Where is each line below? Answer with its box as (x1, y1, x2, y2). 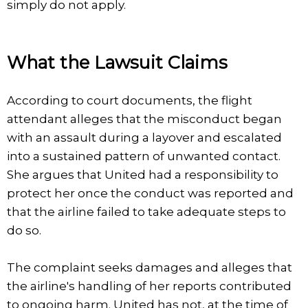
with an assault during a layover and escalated (7, 130, 282, 144)
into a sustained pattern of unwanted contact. (7, 148, 280, 163)
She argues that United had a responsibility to (7, 167, 278, 181)
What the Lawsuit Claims (7, 51, 228, 73)
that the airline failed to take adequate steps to (7, 204, 286, 219)
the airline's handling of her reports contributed (7, 278, 291, 293)
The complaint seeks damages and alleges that (7, 260, 292, 274)
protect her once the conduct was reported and (7, 186, 294, 200)
